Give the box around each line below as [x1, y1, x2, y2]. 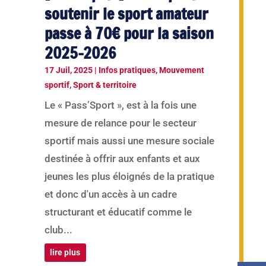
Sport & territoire [72, 80, 137, 90]
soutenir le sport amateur [44, 3, 208, 26]
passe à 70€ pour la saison [44, 23, 214, 45]
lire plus [50, 248, 81, 258]
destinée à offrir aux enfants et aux [44, 153, 200, 165]
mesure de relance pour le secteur [44, 117, 197, 129]
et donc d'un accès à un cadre [44, 188, 177, 201]
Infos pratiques [98, 65, 156, 75]
